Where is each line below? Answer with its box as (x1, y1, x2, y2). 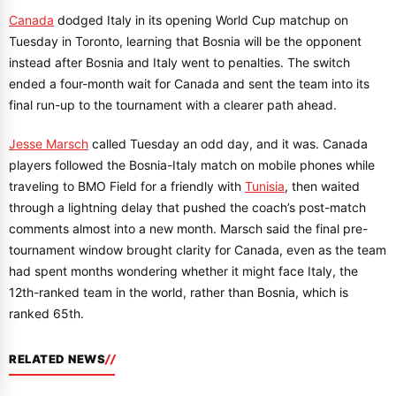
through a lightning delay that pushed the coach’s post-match (9, 200, 366, 215)
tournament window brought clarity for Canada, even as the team (9, 242, 386, 257)
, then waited (285, 179, 360, 194)
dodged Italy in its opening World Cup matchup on (54, 12, 348, 27)
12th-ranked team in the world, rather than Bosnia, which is (9, 285, 348, 300)
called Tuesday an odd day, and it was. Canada (88, 136, 368, 151)
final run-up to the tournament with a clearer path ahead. (9, 97, 337, 112)
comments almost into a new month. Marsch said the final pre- (9, 221, 368, 236)
